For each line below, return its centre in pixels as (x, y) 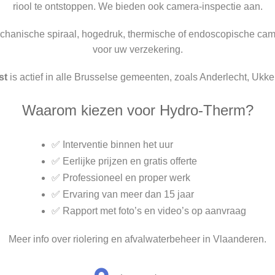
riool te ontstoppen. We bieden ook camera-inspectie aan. (137, 7)
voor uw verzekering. (137, 50)
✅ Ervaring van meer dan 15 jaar (122, 195)
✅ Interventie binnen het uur (112, 145)
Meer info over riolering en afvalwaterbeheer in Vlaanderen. (137, 239)
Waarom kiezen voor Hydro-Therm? (137, 110)
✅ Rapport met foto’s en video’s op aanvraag (149, 211)
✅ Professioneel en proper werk (121, 178)
